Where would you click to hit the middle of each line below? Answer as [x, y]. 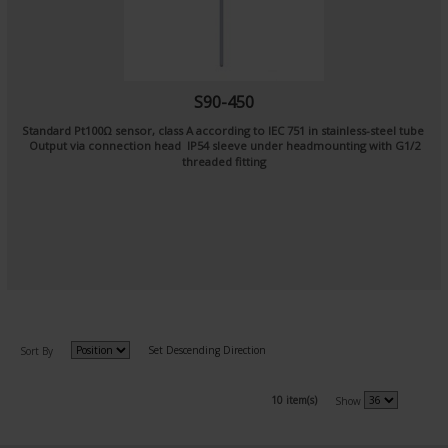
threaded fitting [224, 161]
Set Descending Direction [207, 350]
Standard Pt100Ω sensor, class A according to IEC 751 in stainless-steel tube [224, 130]
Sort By [36, 351]
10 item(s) [294, 400]
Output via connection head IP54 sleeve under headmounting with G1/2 [224, 145]
